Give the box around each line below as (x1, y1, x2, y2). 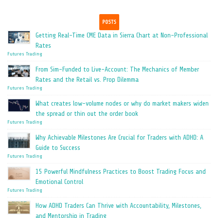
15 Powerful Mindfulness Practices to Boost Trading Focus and (36, 168, 206, 175)
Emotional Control (36, 178, 83, 185)
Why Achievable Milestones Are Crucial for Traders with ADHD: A (36, 134, 203, 141)
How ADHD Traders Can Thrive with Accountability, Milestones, (36, 202, 201, 209)
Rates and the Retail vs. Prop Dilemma (36, 76, 139, 83)
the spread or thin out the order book (36, 110, 138, 117)
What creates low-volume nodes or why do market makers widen (36, 100, 209, 107)
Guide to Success (36, 144, 80, 151)
